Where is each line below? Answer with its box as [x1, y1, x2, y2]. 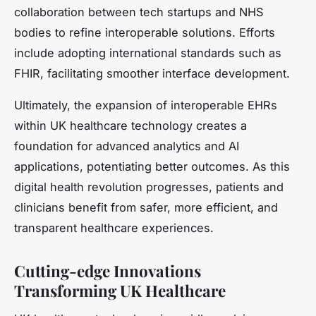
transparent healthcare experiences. [14, 220, 214, 235]
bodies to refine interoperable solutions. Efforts [14, 25, 275, 39]
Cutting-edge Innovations [14, 260, 201, 281]
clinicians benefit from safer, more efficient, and [14, 200, 278, 214]
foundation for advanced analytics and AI [14, 138, 239, 153]
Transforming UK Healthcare [14, 279, 226, 301]
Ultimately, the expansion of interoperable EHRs [14, 97, 277, 112]
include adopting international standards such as [14, 45, 281, 60]
